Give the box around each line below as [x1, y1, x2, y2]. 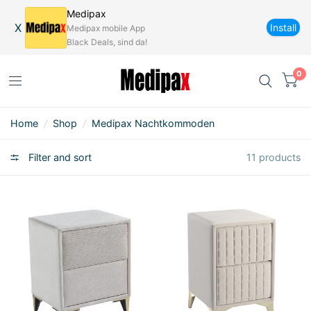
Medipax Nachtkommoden [92, 117, 215, 129]
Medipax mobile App [67, 23, 146, 33]
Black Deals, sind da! [67, 37, 148, 47]
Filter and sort [26, 151, 92, 163]
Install [270, 21, 296, 33]
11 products [246, 151, 301, 163]
